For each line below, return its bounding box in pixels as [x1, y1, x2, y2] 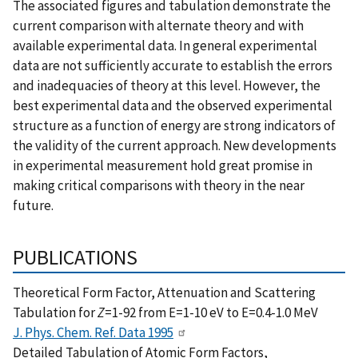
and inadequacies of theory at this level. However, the [13, 76, 320, 94]
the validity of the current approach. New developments [13, 136, 336, 154]
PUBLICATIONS [13, 244, 137, 270]
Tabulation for [13, 303, 97, 321]
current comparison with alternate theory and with [13, 16, 304, 34]
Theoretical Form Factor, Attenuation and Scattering [13, 283, 316, 301]
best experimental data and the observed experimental [13, 96, 332, 114]
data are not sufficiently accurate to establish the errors [13, 56, 332, 74]
